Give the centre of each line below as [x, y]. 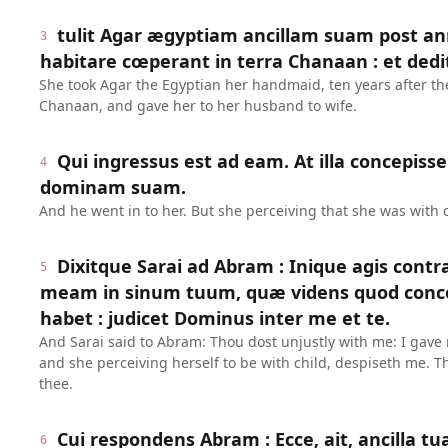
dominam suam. [112, 187]
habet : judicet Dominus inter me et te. [214, 318]
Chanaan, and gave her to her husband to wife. [197, 105]
